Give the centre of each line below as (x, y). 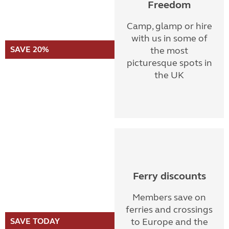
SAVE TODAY (35, 221)
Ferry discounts (169, 176)
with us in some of (169, 38)
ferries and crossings (169, 210)
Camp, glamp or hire (169, 26)
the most (169, 51)
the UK (169, 75)
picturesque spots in (169, 63)
